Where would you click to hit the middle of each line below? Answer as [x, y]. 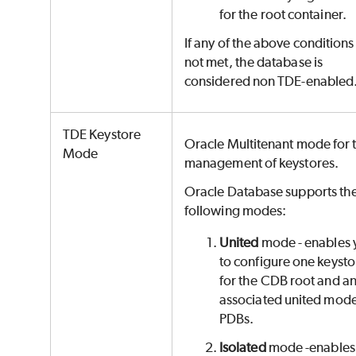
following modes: [236, 211]
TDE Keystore [102, 135]
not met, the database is [253, 62]
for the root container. [283, 15]
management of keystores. [261, 163]
